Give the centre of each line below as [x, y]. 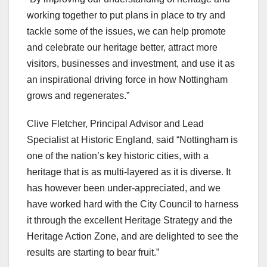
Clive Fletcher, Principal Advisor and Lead [115, 124]
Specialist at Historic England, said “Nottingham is [132, 140]
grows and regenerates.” [78, 96]
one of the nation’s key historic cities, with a [118, 156]
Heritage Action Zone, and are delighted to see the [133, 237]
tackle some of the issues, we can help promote [126, 32]
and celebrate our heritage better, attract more [122, 48]
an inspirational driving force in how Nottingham [127, 80]
